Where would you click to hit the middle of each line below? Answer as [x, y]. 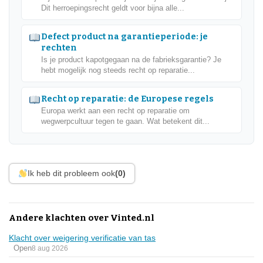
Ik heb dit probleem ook [71, 173]
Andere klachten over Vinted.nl [82, 218]
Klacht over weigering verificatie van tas [82, 238]
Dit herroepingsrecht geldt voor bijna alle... [112, 8]
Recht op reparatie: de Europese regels [127, 99]
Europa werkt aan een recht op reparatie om [115, 111]
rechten [59, 48]
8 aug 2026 [50, 248]
